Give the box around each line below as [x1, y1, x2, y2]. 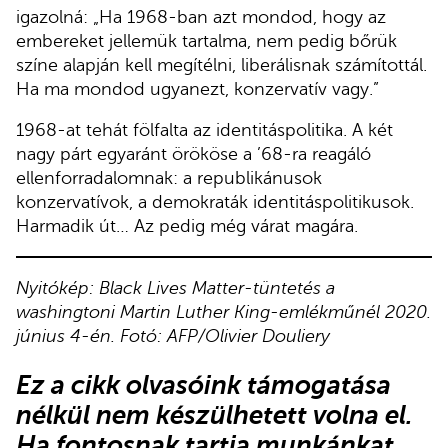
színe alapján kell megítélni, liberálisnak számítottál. [16, 54, 427, 75]
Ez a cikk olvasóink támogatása [16, 369, 391, 400]
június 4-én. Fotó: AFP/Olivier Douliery [16, 325, 330, 346]
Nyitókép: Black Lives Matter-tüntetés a [16, 277, 335, 298]
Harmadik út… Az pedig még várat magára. [16, 216, 358, 237]
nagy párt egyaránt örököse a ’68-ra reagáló [16, 144, 371, 165]
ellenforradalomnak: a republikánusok [16, 168, 322, 189]
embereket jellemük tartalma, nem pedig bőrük [16, 30, 397, 51]
